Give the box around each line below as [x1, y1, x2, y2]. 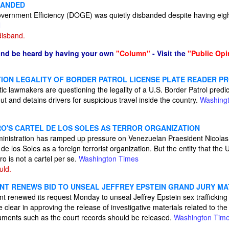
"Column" [116, 48, 150, 58]
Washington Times [79, 153, 139, 164]
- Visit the [152, 48, 186, 58]
